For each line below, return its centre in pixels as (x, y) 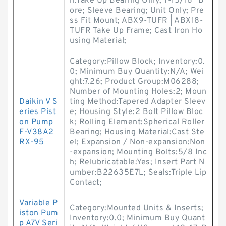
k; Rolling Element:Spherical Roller (137, 122)
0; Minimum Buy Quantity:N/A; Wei (137, 72)
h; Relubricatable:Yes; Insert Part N (137, 162)
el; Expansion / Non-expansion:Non (137, 142)
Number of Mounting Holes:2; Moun (138, 92)
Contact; (86, 183)
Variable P (38, 203)
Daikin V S (38, 102)
